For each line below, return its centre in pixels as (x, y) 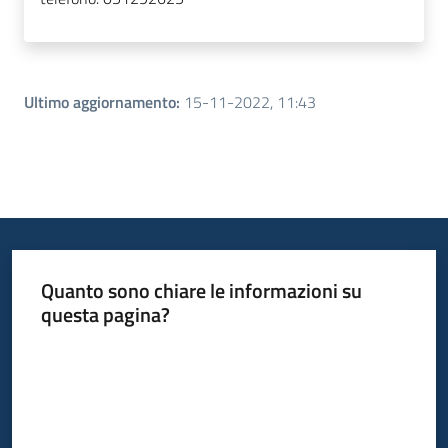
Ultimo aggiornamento (100, 102)
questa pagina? (105, 314)
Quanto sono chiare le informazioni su (201, 290)
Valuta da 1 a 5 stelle (100, 350)
